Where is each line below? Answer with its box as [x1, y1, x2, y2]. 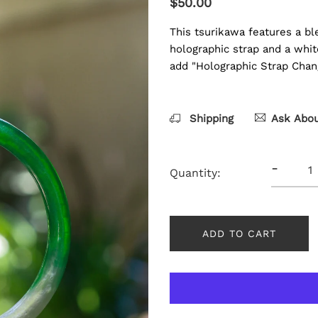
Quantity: [170, 165, 221, 180]
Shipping [186, 112, 234, 126]
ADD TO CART [202, 227, 276, 239]
